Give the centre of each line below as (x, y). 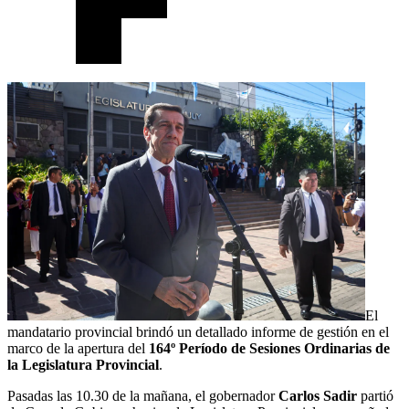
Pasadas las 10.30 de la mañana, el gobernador (141, 395)
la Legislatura (52, 364)
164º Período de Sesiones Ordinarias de (269, 348)
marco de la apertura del (78, 348)
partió (375, 395)
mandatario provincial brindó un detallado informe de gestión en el (198, 331)
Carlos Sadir (316, 395)
